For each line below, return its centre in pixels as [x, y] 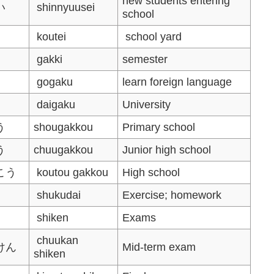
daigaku [55, 104]
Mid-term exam [159, 247]
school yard [152, 36]
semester [145, 59]
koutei [50, 36]
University [147, 104]
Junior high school [167, 150]
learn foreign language [177, 82]
